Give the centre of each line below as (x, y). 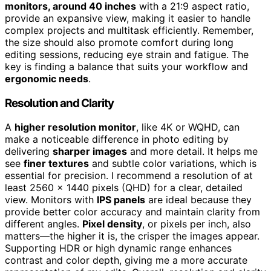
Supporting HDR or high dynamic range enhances (118, 248)
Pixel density (112, 224)
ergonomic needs (47, 78)
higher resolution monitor (75, 127)
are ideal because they (198, 200)
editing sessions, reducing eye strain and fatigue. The (127, 54)
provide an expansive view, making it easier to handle (128, 18)
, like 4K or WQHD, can (188, 127)
